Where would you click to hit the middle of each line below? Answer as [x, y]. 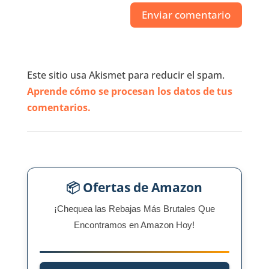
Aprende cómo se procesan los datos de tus [129, 92]
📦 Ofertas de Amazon [134, 188]
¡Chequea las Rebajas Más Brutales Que [134, 209]
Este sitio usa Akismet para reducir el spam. [125, 75]
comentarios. [59, 108]
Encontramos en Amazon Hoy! [134, 225]
